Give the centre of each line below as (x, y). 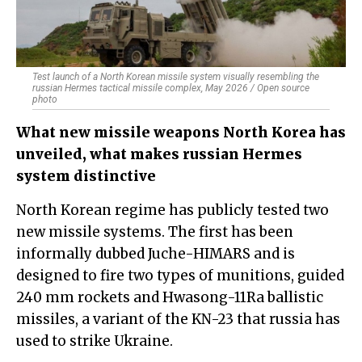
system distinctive (86, 177)
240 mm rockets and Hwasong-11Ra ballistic (170, 298)
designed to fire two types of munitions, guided (180, 276)
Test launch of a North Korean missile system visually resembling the (176, 77)
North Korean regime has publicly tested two (21, 210)
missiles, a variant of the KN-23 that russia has (178, 320)
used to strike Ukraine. (95, 341)
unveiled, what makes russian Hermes (159, 155)
